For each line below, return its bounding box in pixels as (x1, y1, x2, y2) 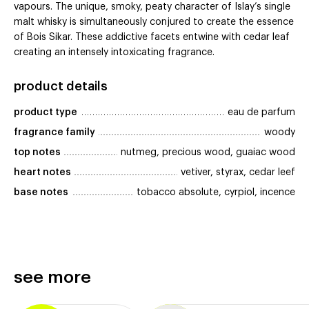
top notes (14, 148, 61, 158)
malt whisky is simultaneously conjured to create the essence (14, 17, 294, 28)
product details (14, 80, 108, 93)
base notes (14, 188, 68, 198)
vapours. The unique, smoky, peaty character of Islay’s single (14, 2, 290, 12)
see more (14, 269, 91, 287)
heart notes (14, 168, 71, 178)
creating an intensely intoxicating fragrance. (14, 48, 215, 58)
